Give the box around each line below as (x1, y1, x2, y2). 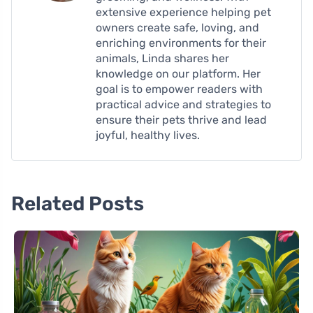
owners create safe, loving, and (96, 21, 259, 35)
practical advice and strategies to (96, 98, 271, 112)
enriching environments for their (96, 36, 266, 50)
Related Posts (11, 192, 144, 216)
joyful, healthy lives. (96, 129, 200, 143)
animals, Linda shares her (96, 52, 229, 66)
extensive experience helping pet (96, 6, 271, 20)
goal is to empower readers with (96, 82, 263, 96)
